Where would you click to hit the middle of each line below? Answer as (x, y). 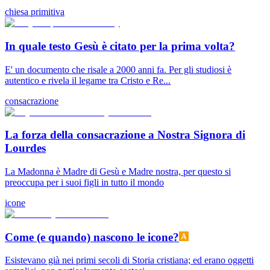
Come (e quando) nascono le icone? (92, 237)
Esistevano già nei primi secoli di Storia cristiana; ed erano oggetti (129, 260)
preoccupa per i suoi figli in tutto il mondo (84, 182)
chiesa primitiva (35, 12)
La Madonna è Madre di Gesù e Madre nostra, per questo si (118, 171)
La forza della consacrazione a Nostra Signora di (125, 135)
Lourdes (25, 148)
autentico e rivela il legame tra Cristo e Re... (88, 80)
